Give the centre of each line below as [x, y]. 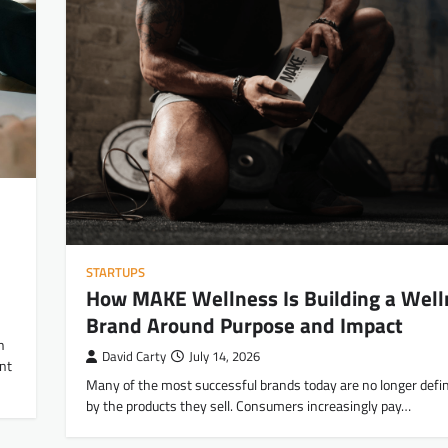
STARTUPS [115, 272]
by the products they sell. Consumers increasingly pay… [248, 405]
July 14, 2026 [224, 356]
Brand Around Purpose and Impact [244, 324]
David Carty [134, 356]
